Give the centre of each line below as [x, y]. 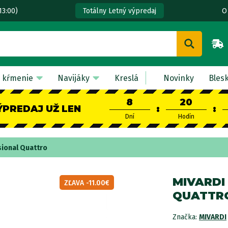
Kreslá [126, 78]
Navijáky [74, 78]
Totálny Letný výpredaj [119, 11]
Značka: [186, 217]
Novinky [178, 78]
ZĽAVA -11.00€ [87, 183]
